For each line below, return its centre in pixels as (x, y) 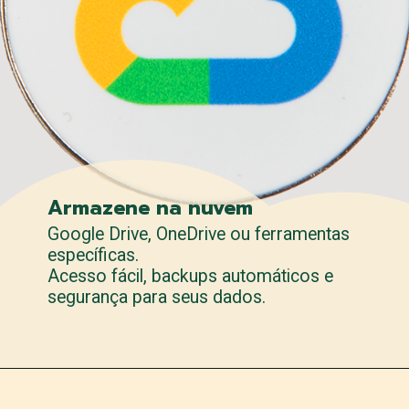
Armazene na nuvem (151, 208)
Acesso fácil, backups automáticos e (191, 276)
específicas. (94, 255)
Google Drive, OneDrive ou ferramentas (199, 234)
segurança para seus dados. (157, 297)
